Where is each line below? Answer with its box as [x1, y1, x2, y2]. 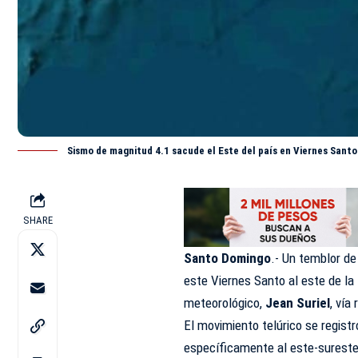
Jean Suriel [265, 295, 331, 312]
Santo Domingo [184, 250, 272, 267]
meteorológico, [184, 295, 266, 312]
